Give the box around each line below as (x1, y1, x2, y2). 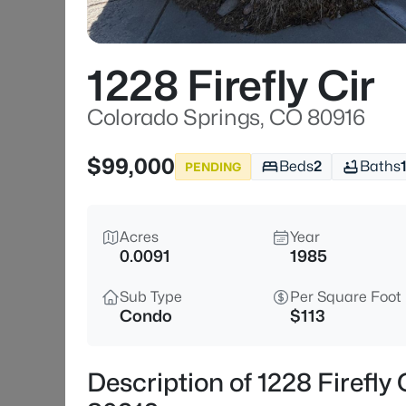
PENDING (185, 159, 241, 174)
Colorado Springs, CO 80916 (87, 104, 365, 130)
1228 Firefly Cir (87, 61, 375, 111)
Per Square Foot (290, 288, 401, 305)
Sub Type (120, 288, 182, 305)
